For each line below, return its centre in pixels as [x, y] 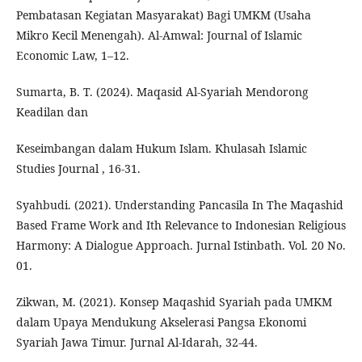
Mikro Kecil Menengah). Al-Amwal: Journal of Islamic [159, 35]
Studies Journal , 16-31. [78, 168]
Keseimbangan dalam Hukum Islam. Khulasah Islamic [162, 148]
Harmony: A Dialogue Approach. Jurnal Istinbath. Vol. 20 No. [181, 245]
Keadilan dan [52, 112]
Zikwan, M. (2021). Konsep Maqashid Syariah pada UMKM [174, 302]
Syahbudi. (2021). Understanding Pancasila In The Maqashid [180, 205]
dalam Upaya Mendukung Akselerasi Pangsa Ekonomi [161, 322]
